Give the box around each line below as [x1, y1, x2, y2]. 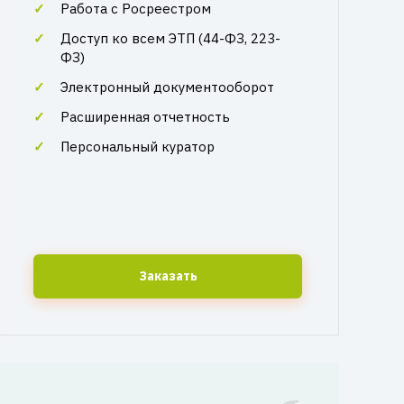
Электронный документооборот [60, 78, 274, 96]
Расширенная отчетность [60, 108, 230, 125]
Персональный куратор [60, 138, 215, 155]
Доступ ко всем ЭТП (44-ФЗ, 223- [60, 30, 280, 47]
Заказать [138, 268, 197, 284]
